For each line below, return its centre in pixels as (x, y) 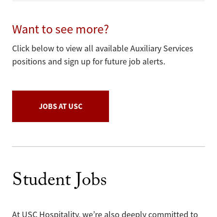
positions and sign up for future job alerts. (89, 62)
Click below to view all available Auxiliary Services (103, 49)
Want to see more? (61, 30)
